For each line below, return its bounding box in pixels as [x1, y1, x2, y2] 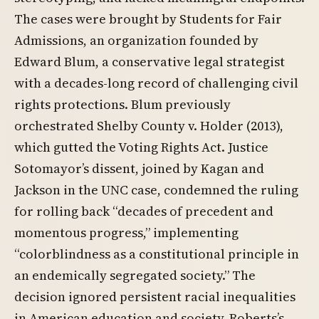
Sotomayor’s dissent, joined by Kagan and [14, 159, 264, 177]
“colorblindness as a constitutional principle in [14, 245, 299, 263]
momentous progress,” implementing [14, 224, 239, 241]
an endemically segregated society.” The [14, 266, 256, 284]
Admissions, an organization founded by [14, 31, 258, 49]
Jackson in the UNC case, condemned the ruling [14, 181, 298, 199]
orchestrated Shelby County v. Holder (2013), [14, 117, 283, 135]
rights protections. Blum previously [14, 95, 231, 113]
